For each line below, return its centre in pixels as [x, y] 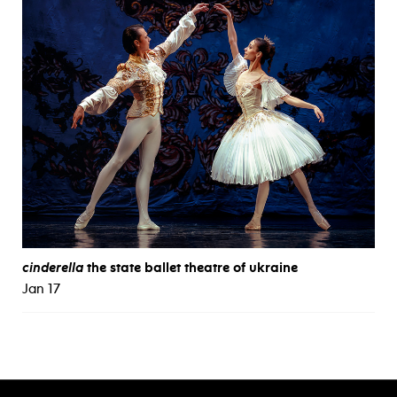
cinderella [53, 268]
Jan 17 [41, 289]
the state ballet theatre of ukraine [191, 268]
